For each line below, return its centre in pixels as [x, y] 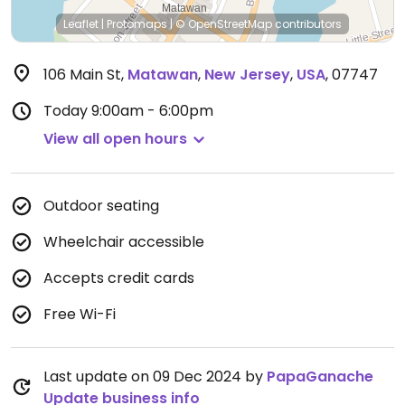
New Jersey [247, 75]
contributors [307, 24]
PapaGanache [320, 377]
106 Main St [82, 75]
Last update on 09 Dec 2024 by [155, 377]
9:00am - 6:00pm [152, 111]
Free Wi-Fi [80, 314]
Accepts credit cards [119, 278]
